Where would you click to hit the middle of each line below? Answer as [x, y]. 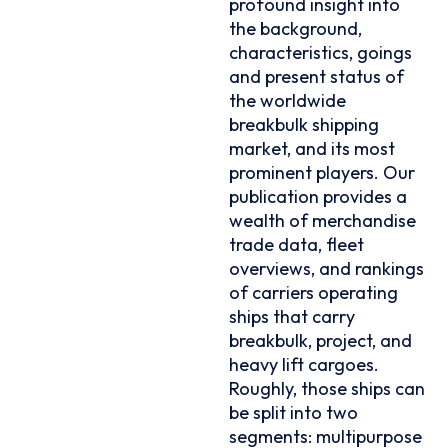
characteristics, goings [321, 52]
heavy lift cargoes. [304, 364]
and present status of [317, 76]
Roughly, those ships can [327, 388]
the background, [296, 28]
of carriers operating [314, 292]
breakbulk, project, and [321, 340]
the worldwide [288, 100]
